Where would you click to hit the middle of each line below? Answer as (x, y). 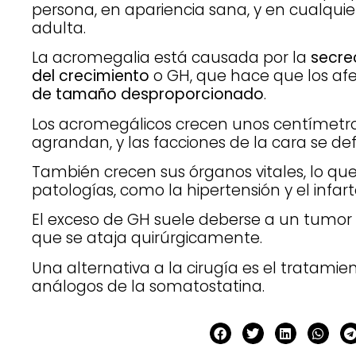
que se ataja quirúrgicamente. (147, 238)
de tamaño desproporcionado (148, 95)
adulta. (59, 28)
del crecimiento (91, 76)
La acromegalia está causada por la (171, 58)
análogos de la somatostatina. (148, 286)
